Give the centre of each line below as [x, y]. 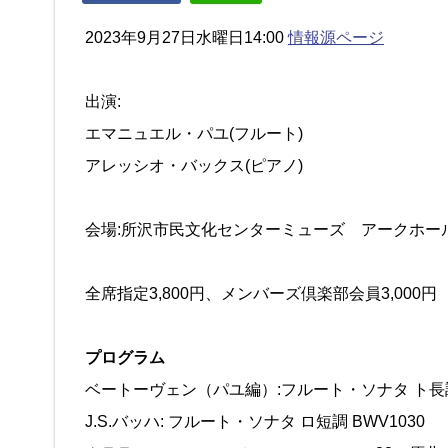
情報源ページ [336, 37]
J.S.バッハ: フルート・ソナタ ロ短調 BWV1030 [255, 421]
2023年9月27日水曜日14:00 [186, 37]
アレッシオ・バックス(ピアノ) [194, 165]
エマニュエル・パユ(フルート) [194, 133]
